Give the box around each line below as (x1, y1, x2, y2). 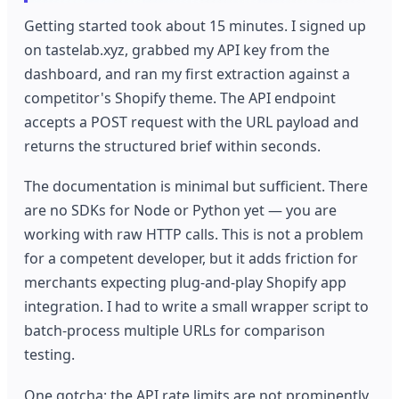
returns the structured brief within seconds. (24, 135, 322, 156)
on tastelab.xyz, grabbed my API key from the (24, 39, 330, 60)
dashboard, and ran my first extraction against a (24, 63, 351, 84)
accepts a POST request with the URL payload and (24, 111, 360, 132)
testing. (24, 345, 76, 365)
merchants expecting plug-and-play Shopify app (24, 273, 347, 293)
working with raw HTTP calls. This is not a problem (24, 224, 364, 245)
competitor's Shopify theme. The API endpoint (24, 87, 337, 108)
